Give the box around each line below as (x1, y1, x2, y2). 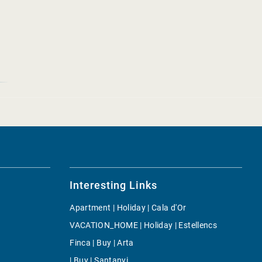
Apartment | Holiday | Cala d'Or (70, 203, 187, 212)
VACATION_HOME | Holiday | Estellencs (70, 220, 217, 230)
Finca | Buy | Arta (70, 238, 134, 247)
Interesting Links (70, 179, 157, 191)
